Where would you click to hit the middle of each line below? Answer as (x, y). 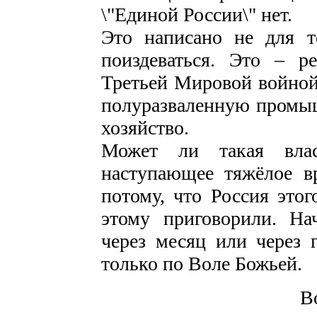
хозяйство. (145, 128)
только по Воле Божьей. (202, 264)
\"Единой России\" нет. (197, 15)
